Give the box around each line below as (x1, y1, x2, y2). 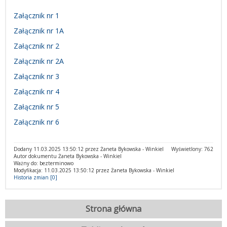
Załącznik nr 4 (14, 87, 59, 96)
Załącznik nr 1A (14, 26, 64, 35)
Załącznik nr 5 (14, 102, 59, 111)
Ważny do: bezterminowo (14, 160, 73, 167)
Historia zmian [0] (14, 174, 57, 181)
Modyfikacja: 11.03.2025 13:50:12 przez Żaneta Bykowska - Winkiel (14, 167, 174, 174)
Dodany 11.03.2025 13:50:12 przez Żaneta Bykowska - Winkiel (14, 145, 164, 153)
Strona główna (86, 203, 141, 214)
